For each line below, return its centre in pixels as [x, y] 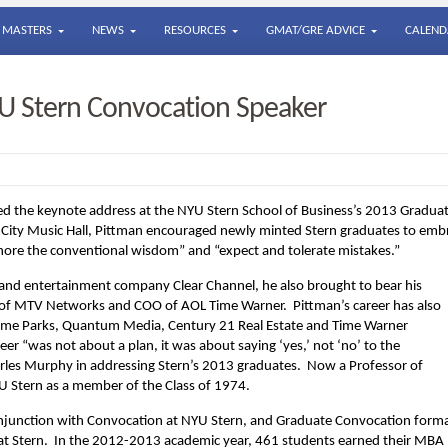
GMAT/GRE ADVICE [315, 30]
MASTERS [27, 30]
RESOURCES [195, 30]
